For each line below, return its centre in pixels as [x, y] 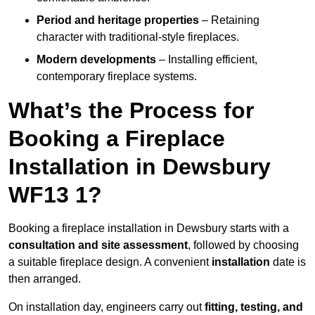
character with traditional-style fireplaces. [138, 37]
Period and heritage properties [118, 20]
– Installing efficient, [207, 60]
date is [289, 262]
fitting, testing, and [254, 307]
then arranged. [45, 279]
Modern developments [96, 60]
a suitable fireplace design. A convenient [109, 262]
